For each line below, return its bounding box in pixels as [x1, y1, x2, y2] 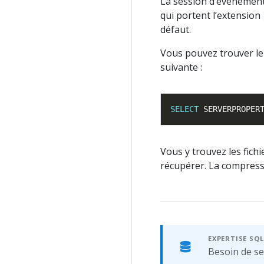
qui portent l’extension [160, 9, 263, 22]
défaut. [160, 23, 191, 37]
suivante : [160, 61, 202, 74]
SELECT [170, 104, 199, 114]
